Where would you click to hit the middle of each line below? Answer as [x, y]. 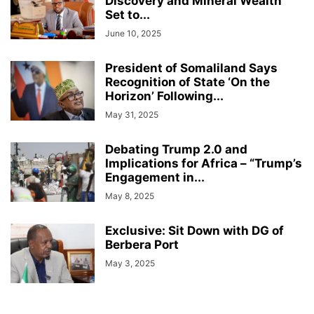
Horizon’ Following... [164, 96]
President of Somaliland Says [191, 68]
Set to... [128, 14]
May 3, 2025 [130, 263]
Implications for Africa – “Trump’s [204, 163]
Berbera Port [142, 244]
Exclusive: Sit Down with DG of [194, 230]
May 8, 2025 [130, 196]
